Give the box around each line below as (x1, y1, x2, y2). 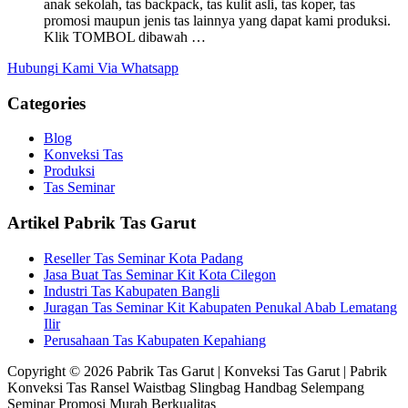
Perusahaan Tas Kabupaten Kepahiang (44, 331, 266, 348)
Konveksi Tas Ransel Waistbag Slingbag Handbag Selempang (7, 379, 364, 395)
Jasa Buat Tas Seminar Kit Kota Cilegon (44, 266, 276, 282)
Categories (7, 93, 86, 113)
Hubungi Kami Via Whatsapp (7, 59, 178, 76)
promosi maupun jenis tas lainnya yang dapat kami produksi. (44, 12, 391, 28)
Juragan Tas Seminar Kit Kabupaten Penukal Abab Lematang (44, 299, 397, 315)
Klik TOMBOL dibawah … (44, 28, 206, 45)
